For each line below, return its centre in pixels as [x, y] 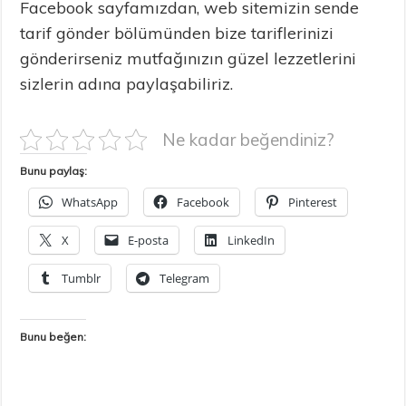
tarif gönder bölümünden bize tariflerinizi [177, 33]
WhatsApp [90, 202]
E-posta [149, 240]
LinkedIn [251, 240]
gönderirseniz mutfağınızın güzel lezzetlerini [188, 58]
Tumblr [82, 278]
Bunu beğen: [53, 336]
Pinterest [313, 202]
